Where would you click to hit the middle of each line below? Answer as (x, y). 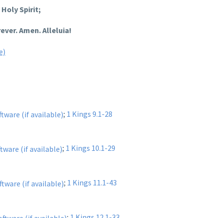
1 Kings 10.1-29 (91, 148)
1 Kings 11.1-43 (92, 183)
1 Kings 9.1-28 (90, 114)
